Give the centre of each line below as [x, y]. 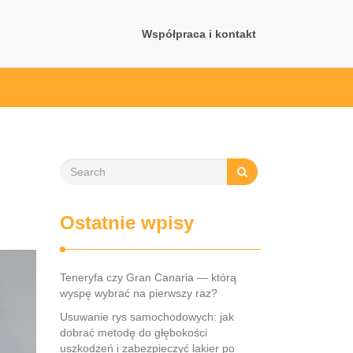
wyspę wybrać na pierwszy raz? [139, 293]
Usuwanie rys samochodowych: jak [147, 317]
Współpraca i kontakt [199, 34]
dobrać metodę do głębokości [134, 333]
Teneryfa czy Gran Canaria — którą [148, 277]
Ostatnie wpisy [127, 223]
